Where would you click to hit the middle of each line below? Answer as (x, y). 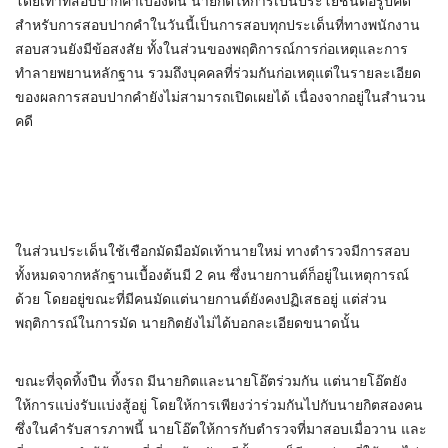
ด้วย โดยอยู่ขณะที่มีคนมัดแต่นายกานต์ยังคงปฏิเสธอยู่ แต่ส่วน (201, 299)
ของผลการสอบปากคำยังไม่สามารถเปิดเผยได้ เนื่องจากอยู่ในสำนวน (220, 97)
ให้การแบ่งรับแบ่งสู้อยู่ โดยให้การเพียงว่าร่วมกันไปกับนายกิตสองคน (219, 405)
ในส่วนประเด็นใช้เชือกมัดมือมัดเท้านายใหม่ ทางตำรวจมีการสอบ (212, 251)
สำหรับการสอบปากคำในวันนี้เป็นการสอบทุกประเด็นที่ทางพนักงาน (217, 25)
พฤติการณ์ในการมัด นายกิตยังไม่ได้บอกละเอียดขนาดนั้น (187, 323)
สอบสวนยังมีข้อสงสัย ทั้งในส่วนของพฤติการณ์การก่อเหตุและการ (211, 49)
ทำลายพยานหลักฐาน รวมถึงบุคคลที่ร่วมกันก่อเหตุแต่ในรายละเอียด (218, 73)
